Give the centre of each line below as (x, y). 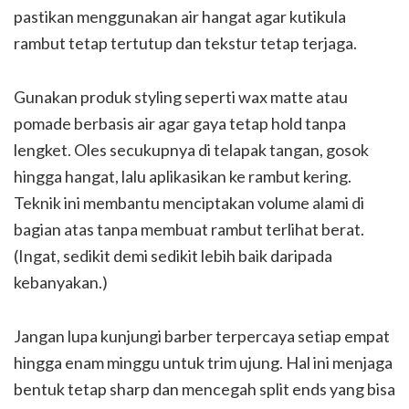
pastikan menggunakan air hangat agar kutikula (180, 16)
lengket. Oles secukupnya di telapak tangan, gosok (191, 150)
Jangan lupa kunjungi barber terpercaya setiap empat (202, 336)
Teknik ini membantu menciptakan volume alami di (189, 203)
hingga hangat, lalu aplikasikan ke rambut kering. (183, 176)
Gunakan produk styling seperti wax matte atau (181, 97)
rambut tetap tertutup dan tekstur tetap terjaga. (185, 43)
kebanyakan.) (61, 282)
